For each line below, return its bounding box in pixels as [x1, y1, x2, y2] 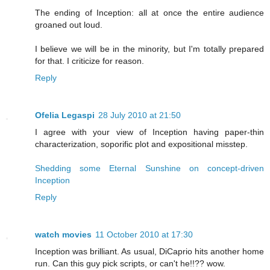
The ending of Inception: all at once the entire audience [35, 7, 264, 17]
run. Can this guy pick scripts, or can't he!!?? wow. [35, 258, 225, 268]
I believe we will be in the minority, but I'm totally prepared [35, 43, 264, 54]
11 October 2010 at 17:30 [95, 229, 193, 239]
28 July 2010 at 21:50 [98, 110, 181, 120]
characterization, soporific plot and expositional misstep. [35, 139, 248, 149]
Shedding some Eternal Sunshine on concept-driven [35, 163, 264, 173]
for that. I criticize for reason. [35, 55, 144, 66]
